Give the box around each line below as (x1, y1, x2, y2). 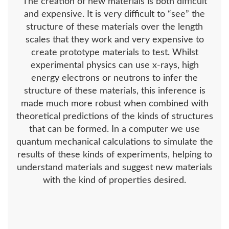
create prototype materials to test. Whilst (31, 48, 198, 58)
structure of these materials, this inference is (24, 86, 205, 96)
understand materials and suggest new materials (17, 163, 212, 173)
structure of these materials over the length (26, 22, 203, 32)
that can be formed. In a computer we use (29, 125, 200, 134)
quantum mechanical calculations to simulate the (16, 138, 213, 147)
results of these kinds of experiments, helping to (17, 150, 212, 160)
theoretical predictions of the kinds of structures (16, 112, 213, 122)
